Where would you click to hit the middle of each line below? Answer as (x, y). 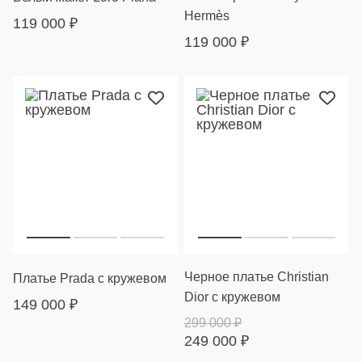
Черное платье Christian (257, 277)
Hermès (207, 16)
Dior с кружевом (232, 297)
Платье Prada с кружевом (90, 278)
